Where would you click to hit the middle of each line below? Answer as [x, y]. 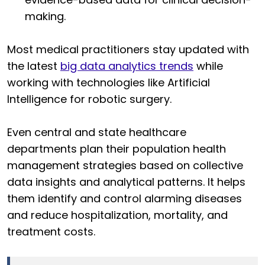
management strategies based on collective [125, 166]
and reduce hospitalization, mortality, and [117, 215]
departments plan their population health [117, 149]
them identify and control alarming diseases [125, 199]
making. [45, 17]
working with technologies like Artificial [109, 83]
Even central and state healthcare [97, 132]
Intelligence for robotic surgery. [89, 99]
